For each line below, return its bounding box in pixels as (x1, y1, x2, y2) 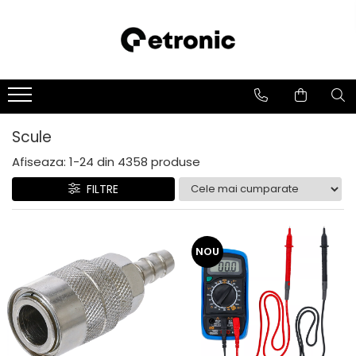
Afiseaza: (12, 153, 66, 170)
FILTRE (79, 181, 118, 197)
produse (151, 153, 200, 170)
